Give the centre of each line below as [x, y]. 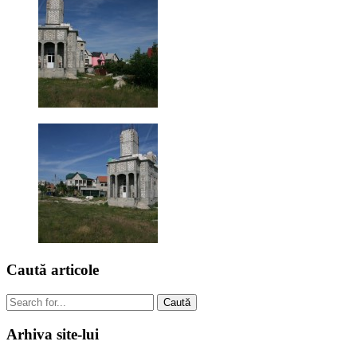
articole [75, 270]
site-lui [78, 334]
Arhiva [31, 334]
